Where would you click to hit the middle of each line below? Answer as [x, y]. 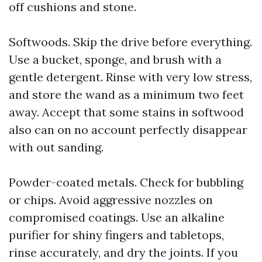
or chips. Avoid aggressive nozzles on [111, 200]
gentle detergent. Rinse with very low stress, [130, 77]
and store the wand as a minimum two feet [126, 94]
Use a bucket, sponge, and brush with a [115, 59]
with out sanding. [56, 147]
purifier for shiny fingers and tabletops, [116, 235]
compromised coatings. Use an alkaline [117, 217]
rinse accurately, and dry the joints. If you [123, 252]
